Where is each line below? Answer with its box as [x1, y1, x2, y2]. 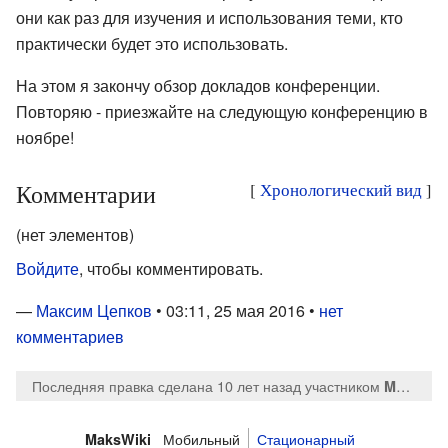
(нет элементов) [16, 222, 134, 246]
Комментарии [16, 177, 156, 210]
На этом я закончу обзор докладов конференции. [16, 73, 380, 97]
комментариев [16, 324, 124, 348]
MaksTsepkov [384, 376, 396, 397]
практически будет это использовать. [16, 31, 288, 55]
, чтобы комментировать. [79, 256, 263, 280]
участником [301, 375, 384, 397]
